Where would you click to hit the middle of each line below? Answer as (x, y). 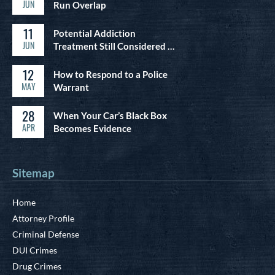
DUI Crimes (35, 250)
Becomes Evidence (92, 129)
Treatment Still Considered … (114, 46)
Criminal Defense (46, 234)
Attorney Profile (43, 219)
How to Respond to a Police (110, 75)
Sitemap (33, 173)
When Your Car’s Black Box (110, 116)
